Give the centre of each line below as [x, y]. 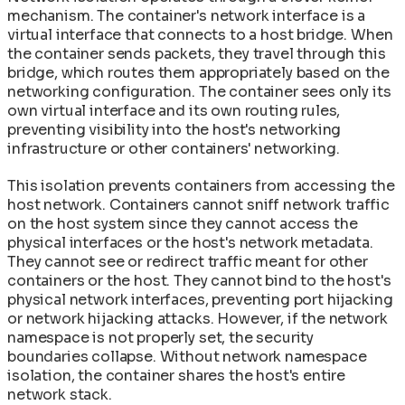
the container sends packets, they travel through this [197, 53]
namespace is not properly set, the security [161, 337]
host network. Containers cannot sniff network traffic [198, 204]
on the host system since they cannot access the [183, 223]
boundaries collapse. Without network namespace [187, 356]
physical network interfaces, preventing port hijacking [200, 299]
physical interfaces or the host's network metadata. [190, 242]
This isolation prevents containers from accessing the [201, 185]
